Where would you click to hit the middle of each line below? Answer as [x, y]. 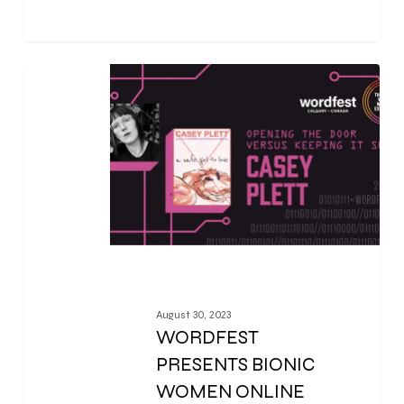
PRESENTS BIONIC [235, 364]
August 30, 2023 [193, 314]
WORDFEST [207, 337]
